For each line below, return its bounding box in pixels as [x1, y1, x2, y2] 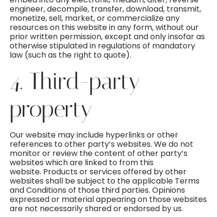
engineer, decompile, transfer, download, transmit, [10, 3, 201, 15]
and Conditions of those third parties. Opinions [10, 185, 185, 196]
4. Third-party [10, 67, 139, 95]
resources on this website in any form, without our [10, 22, 199, 33]
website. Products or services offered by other [10, 166, 186, 177]
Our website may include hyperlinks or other [10, 129, 178, 140]
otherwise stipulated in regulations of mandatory [10, 40, 195, 51]
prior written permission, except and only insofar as [10, 31, 205, 42]
